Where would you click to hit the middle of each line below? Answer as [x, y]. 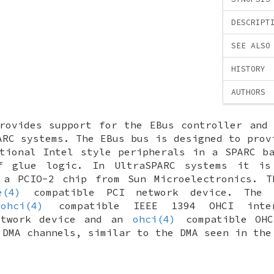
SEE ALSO [251, 46]
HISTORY [248, 69]
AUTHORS [248, 92]
